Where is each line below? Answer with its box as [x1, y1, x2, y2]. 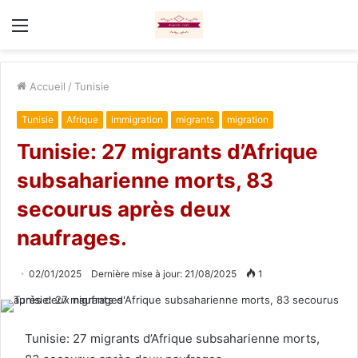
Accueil [26, 79, 66, 93]
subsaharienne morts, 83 [17, 167, 273, 193]
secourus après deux [17, 196, 231, 221]
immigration [111, 113, 163, 125]
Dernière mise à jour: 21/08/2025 [91, 267, 237, 280]
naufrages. [17, 225, 127, 250]
